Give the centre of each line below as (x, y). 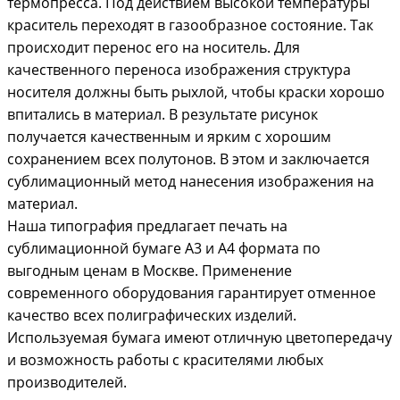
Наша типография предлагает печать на (147, 226)
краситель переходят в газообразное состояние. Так (190, 25)
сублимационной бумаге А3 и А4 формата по (164, 248)
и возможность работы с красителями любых (165, 360)
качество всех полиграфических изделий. (152, 315)
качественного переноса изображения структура (179, 70)
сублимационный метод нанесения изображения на (191, 181)
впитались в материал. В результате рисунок (162, 114)
